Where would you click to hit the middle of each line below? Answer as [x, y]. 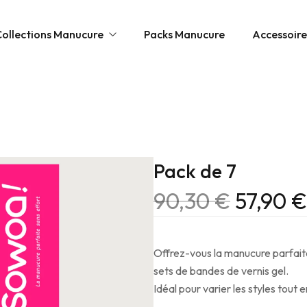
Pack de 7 [195, 171]
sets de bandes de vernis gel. [221, 271]
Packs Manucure [185, 34]
